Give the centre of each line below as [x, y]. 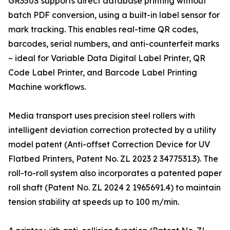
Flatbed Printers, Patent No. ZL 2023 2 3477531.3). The [113, 159]
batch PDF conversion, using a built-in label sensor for [114, 15]
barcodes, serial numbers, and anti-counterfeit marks [114, 44]
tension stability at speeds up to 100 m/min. [94, 202]
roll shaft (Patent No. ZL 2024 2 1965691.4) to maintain [114, 188]
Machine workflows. [47, 87]
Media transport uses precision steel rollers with [102, 116]
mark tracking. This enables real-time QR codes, [103, 30]
